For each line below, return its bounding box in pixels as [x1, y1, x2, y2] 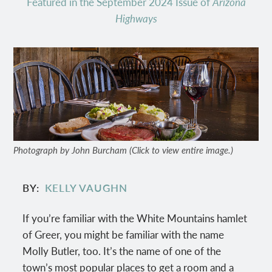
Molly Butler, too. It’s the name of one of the [22, 243, 222, 258]
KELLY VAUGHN [44, 180, 127, 195]
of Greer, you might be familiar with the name [22, 226, 225, 242]
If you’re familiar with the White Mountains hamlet [22, 210, 248, 225]
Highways [115, 11, 157, 25]
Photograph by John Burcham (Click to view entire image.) [13, 143, 234, 156]
